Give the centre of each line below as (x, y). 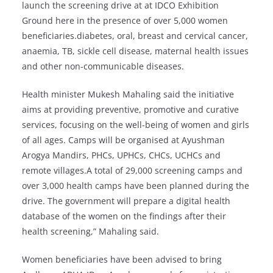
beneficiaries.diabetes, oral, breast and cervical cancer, (135, 36)
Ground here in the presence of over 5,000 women (125, 21)
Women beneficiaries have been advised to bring (122, 260)
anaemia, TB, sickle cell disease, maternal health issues (135, 51)
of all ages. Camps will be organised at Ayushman (123, 140)
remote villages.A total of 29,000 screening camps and (132, 171)
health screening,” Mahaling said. (90, 232)
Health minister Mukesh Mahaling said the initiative (128, 94)
